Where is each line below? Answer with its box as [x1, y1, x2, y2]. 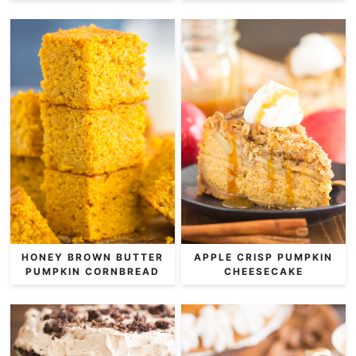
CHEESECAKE [223, 265, 304, 277]
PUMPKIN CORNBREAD [25, 265, 160, 277]
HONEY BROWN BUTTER [21, 250, 164, 263]
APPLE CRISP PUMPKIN [194, 250, 333, 263]
